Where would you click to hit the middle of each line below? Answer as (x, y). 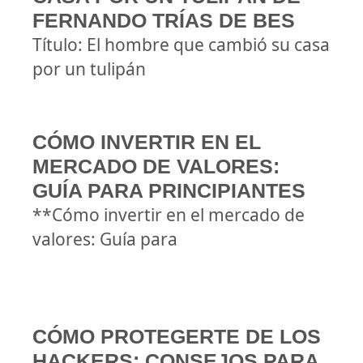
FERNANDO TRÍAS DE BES (164, 20)
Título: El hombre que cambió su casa (181, 45)
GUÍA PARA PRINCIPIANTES (169, 190)
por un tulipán (89, 69)
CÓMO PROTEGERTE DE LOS (177, 336)
